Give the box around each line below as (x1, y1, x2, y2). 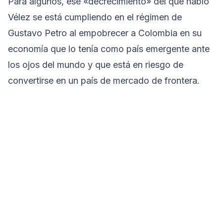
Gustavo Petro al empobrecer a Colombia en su (8, 28, 202, 39)
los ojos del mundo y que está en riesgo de (8, 59, 183, 70)
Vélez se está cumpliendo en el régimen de (8, 12, 182, 23)
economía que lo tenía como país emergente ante (8, 44, 210, 55)
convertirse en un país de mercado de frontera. (8, 75, 200, 86)
